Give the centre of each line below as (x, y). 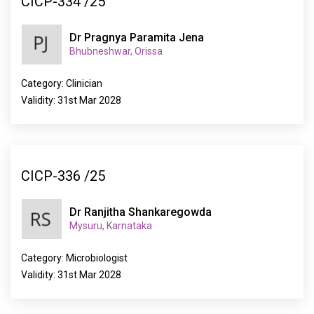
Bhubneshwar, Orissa (116, 51)
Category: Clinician (62, 83)
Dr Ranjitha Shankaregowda (141, 212)
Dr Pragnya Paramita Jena (137, 37)
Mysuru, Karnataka (111, 226)
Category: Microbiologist (74, 258)
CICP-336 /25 (63, 176)
